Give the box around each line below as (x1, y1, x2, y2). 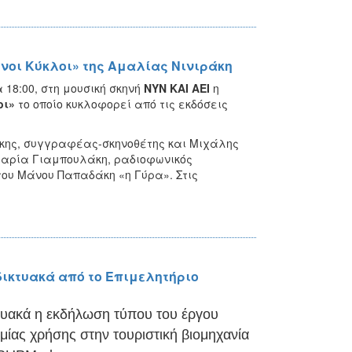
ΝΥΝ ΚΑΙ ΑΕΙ (143, 80, 210, 96)
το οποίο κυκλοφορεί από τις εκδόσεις (14, 96, 228, 112)
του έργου (156, 306, 218, 322)
